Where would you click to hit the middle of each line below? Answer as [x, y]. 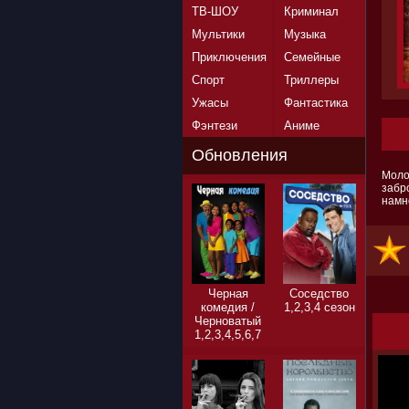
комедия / [228, 307]
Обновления [239, 155]
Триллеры [311, 80]
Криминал [311, 11]
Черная [228, 294]
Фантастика [315, 103]
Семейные [312, 57]
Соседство [319, 294]
